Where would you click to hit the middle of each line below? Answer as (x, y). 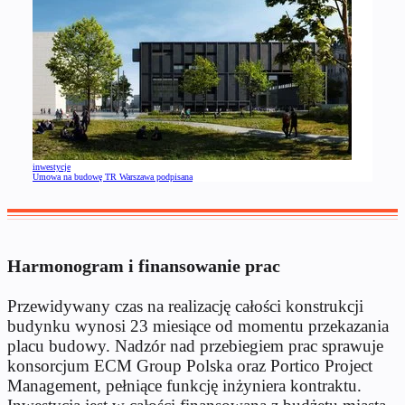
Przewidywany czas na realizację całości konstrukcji (185, 306)
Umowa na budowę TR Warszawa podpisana (113, 176)
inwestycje (52, 166)
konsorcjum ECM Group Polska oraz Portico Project (190, 365)
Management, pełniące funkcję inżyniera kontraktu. (184, 385)
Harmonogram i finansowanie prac (144, 265)
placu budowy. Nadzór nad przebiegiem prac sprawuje (195, 345)
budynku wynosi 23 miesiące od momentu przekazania (198, 325)
